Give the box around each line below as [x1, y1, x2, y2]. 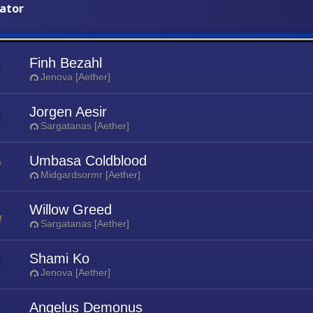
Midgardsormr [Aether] [41, 169, 140, 180]
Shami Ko [29, 251, 89, 266]
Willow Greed [29, 202, 112, 217]
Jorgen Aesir [29, 104, 107, 119]
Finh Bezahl [29, 55, 102, 71]
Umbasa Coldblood [29, 153, 147, 168]
